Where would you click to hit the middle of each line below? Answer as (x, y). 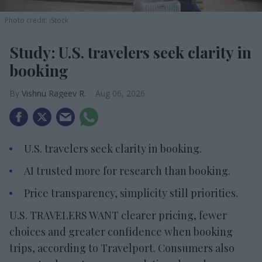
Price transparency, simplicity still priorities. (131, 193)
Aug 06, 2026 (120, 93)
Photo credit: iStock (37, 20)
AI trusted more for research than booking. (127, 170)
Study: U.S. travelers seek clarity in (130, 52)
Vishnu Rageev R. (54, 93)
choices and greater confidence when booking (121, 231)
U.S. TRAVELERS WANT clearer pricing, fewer (118, 215)
